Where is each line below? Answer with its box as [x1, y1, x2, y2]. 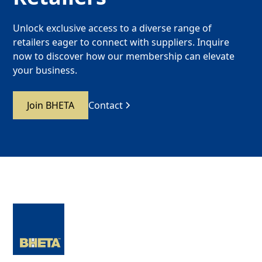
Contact [88, 98, 123, 112]
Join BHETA [27, 98, 75, 112]
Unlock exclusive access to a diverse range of [13, 21, 212, 35]
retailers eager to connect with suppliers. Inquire [13, 35, 230, 49]
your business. [13, 63, 78, 77]
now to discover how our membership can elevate [13, 49, 235, 63]
